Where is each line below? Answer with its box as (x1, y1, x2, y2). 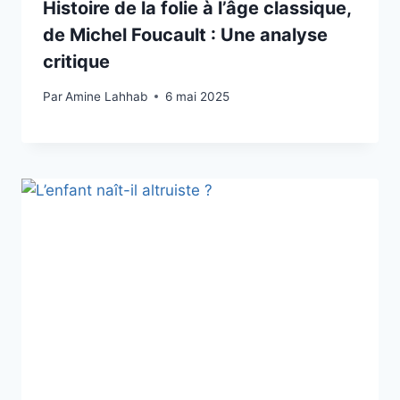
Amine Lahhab (65, 88, 148, 104)
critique (43, 51, 110, 73)
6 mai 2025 (165, 88, 230, 104)
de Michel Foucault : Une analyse (43, 24, 328, 46)
